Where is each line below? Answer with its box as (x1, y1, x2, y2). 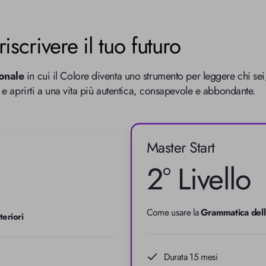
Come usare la (147, 205, 201, 220)
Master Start (147, 137, 215, 159)
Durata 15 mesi (163, 250, 218, 264)
